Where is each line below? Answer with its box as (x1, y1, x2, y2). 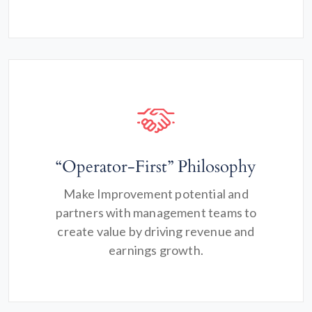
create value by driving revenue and (57, 224, 255, 239)
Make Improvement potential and (63, 186, 249, 201)
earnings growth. (109, 242, 203, 258)
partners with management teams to (55, 205, 257, 220)
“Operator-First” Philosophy (56, 155, 256, 178)
